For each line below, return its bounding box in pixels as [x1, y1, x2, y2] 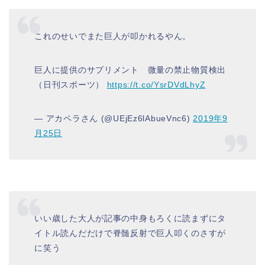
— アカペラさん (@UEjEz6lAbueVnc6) [34, 114, 193, 124]
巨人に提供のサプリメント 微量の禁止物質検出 [34, 65, 227, 75]
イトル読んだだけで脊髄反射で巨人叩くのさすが [34, 228, 227, 238]
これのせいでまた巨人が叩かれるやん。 [34, 31, 192, 41]
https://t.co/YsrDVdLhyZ [106, 80, 206, 90]
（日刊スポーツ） [34, 80, 107, 90]
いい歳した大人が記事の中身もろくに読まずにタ [34, 214, 227, 224]
